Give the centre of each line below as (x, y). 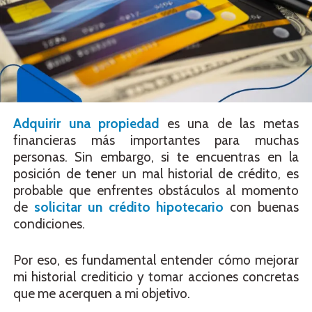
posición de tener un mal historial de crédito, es (156, 173)
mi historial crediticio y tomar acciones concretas (156, 277)
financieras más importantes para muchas (156, 140)
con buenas (262, 207)
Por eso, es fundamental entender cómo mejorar (156, 260)
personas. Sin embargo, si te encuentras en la (156, 157)
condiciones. (50, 224)
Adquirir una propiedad (86, 123)
